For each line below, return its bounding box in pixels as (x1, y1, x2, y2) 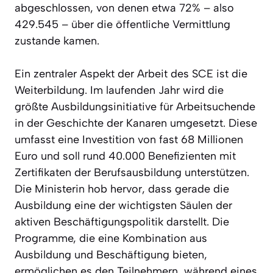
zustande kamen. (15, 34, 99, 48)
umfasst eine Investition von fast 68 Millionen (15, 132, 243, 146)
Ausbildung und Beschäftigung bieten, (15, 247, 207, 261)
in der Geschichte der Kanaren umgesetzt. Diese (15, 116, 257, 130)
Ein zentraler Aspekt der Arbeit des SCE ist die (15, 66, 247, 80)
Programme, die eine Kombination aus (15, 231, 207, 245)
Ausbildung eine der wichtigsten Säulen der (15, 198, 232, 212)
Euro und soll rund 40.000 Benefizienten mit (15, 149, 236, 163)
